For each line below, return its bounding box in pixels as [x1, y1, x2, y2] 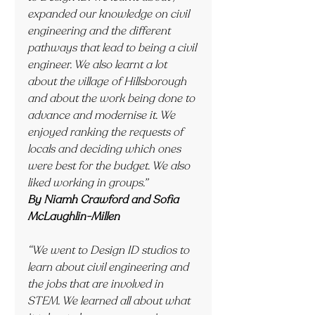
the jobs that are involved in [27, 276, 166, 292]
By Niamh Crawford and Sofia [27, 192, 181, 207]
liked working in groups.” [27, 175, 148, 191]
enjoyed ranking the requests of [27, 124, 186, 140]
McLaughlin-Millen [27, 209, 120, 224]
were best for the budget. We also [27, 158, 193, 174]
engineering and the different [27, 23, 173, 39]
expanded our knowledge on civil [27, 6, 192, 22]
